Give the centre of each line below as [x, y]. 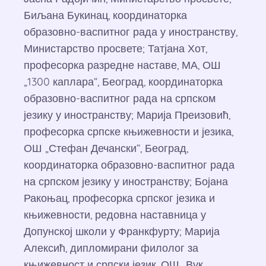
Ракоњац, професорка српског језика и [119, 198]
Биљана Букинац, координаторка [105, 15]
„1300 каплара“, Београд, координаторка [123, 82]
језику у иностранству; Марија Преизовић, [127, 115]
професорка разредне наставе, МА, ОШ [122, 65]
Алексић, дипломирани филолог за [111, 248]
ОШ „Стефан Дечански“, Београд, [106, 148]
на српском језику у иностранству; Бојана [126, 181]
